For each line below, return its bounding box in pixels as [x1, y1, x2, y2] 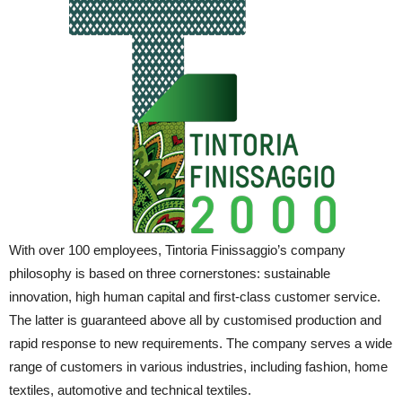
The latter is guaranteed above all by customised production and [9, 312, 381, 328]
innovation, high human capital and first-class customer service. [9, 289, 380, 304]
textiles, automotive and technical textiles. [9, 382, 251, 398]
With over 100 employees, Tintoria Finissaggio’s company [9, 242, 345, 258]
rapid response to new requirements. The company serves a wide [9, 336, 392, 351]
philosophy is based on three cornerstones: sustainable [9, 266, 330, 281]
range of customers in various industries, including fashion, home [9, 359, 388, 374]
